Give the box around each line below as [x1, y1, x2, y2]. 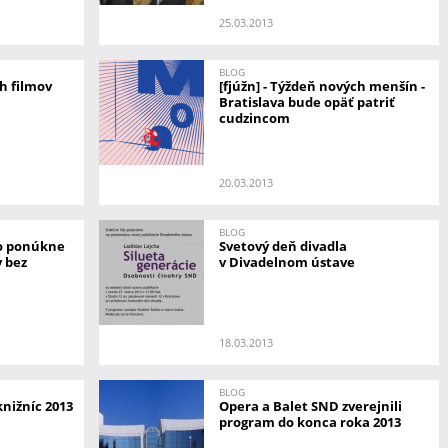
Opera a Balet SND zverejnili [219, 396, 402, 415]
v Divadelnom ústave [219, 252, 355, 271]
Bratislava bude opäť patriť [219, 92, 395, 111]
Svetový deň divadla [219, 236, 347, 255]
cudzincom [219, 108, 290, 127]
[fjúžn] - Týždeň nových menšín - [219, 76, 425, 95]
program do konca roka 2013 [219, 412, 401, 431]
